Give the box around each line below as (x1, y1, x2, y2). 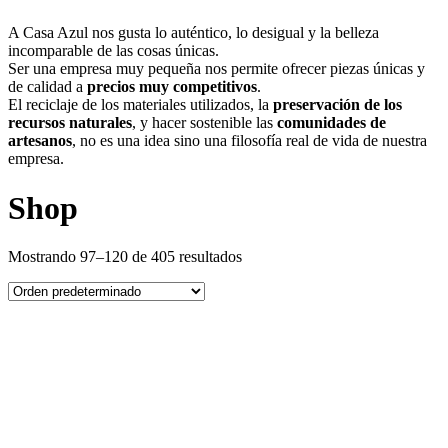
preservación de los (273, 96, 402, 114)
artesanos (8, 132, 72, 150)
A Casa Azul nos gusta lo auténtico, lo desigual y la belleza (8, 24, 379, 42)
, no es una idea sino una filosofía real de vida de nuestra (72, 132, 427, 150)
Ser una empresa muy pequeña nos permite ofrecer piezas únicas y (8, 60, 425, 78)
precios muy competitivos (87, 78, 257, 96)
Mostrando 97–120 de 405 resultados (8, 248, 242, 266)
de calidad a (8, 78, 87, 96)
